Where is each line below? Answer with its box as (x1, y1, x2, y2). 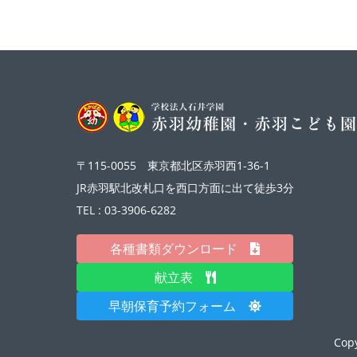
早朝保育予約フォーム (108, 296, 249, 315)
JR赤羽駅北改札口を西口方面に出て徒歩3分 (76, 179, 294, 195)
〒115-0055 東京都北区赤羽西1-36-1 (76, 157, 270, 173)
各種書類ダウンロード (110, 239, 250, 257)
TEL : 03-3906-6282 (76, 202, 176, 218)
